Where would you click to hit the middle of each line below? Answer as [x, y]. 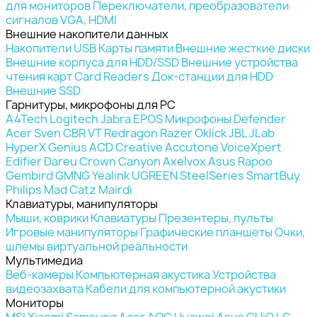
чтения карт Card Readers [77, 76]
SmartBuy [273, 175]
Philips [24, 189]
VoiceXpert [251, 147]
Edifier [24, 161]
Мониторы [35, 302]
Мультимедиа [44, 260]
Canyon [139, 161]
